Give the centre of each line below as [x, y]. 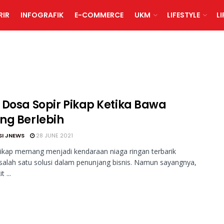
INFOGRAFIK [42, 15]
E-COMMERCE [99, 15]
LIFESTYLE [183, 15]
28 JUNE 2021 [54, 135]
